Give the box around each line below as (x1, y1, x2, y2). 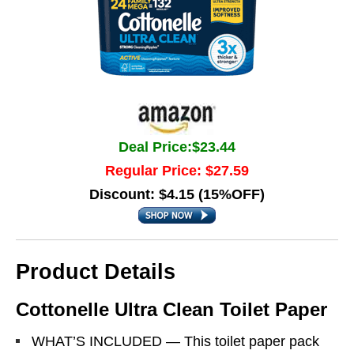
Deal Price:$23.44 (119, 139, 235, 155)
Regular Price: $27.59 (105, 163, 249, 179)
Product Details (16, 260, 175, 284)
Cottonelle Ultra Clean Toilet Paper (16, 299, 327, 320)
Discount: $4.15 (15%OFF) (89, 186, 265, 202)
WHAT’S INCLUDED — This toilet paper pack (32, 333, 319, 349)
